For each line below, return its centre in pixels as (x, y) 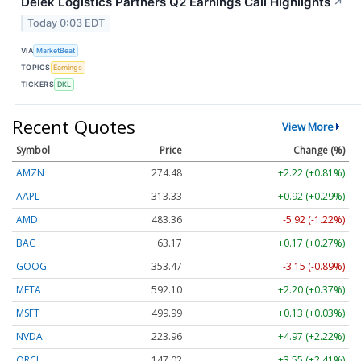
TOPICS (36, 68)
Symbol (33, 150)
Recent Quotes (74, 126)
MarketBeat (56, 51)
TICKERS (38, 85)
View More (307, 126)
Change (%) (319, 150)
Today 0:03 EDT (66, 23)
